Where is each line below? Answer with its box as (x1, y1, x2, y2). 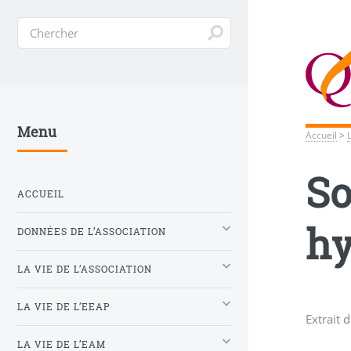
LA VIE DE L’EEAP (17, 301, 110, 313)
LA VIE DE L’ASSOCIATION (17, 263, 152, 276)
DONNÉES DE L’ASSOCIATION (17, 225, 166, 237)
